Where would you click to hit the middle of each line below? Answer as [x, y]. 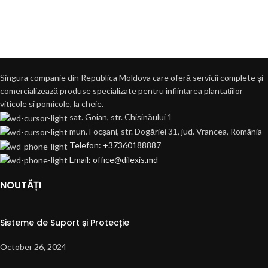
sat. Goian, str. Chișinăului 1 [121, 117]
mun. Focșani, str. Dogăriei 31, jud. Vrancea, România [166, 131]
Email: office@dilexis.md [114, 159]
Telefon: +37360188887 [115, 145]
